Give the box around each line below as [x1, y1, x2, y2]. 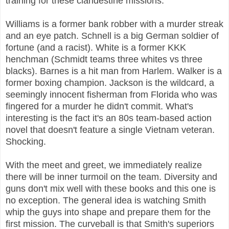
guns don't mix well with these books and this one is [6, 183, 216, 194]
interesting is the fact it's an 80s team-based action [6, 112, 212, 123]
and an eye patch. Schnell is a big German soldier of [6, 30, 219, 41]
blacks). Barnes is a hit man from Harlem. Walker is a [6, 65, 222, 76]
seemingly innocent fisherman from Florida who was [6, 89, 217, 100]
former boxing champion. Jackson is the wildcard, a [6, 77, 214, 88]
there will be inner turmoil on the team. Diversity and [6, 171, 217, 182]
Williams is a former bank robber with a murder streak [6, 18, 223, 29]
